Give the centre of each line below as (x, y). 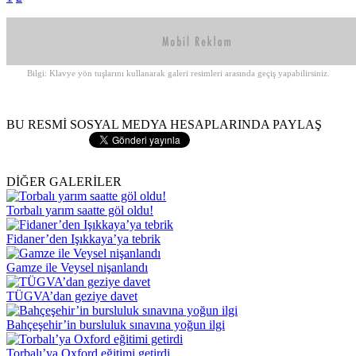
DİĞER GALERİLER (64, 181)
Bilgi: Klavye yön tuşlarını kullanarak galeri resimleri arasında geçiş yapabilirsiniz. (178, 73)
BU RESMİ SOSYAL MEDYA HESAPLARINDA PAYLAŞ (164, 124)
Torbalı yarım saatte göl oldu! (80, 210)
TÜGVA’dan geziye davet (72, 296)
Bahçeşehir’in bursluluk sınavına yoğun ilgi (116, 324)
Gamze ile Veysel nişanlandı (77, 267)
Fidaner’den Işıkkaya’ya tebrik (83, 238)
